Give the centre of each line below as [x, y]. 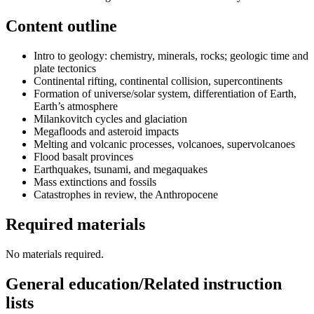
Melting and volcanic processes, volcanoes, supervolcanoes [164, 144]
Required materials [75, 224]
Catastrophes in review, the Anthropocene [126, 195]
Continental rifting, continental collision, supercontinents [158, 81]
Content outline [61, 26]
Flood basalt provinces [83, 157]
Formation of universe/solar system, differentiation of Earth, [165, 94]
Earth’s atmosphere [76, 107]
